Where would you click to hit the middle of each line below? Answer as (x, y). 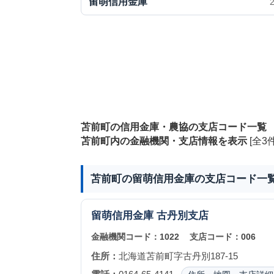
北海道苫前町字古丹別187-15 (178, 256)
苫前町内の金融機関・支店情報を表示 (164, 141)
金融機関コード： (125, 237)
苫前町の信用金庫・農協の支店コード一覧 (173, 127)
